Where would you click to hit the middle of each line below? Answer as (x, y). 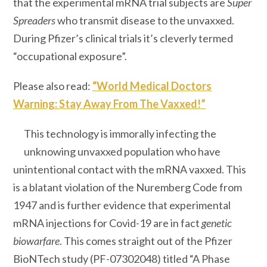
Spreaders (34, 21)
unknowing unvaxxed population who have (122, 151)
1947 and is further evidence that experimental (122, 205)
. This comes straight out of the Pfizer (146, 240)
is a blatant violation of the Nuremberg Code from (128, 187)
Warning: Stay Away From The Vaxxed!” (109, 103)
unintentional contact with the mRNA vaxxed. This (130, 169)
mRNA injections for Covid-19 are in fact (107, 223)
